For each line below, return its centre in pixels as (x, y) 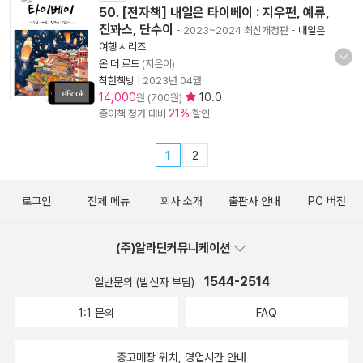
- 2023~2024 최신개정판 (231, 30)
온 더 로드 (119, 64)
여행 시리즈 (122, 47)
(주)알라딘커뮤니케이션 (174, 248)
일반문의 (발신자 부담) (145, 282)
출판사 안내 (254, 201)
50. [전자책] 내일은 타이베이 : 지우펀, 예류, (214, 13)
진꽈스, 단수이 (136, 30)
